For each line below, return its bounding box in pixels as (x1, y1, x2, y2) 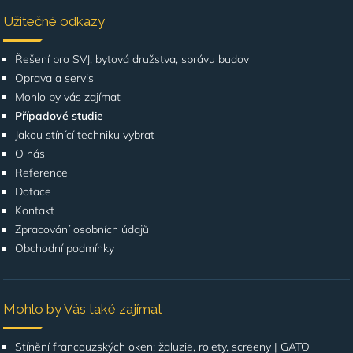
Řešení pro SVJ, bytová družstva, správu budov (15, 52, 250, 66)
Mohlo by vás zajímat (15, 90, 121, 104)
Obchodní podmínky (15, 241, 115, 255)
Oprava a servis (15, 71, 95, 85)
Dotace (15, 184, 52, 199)
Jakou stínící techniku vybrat (15, 128, 155, 142)
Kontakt (15, 203, 55, 217)
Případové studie (15, 109, 104, 123)
